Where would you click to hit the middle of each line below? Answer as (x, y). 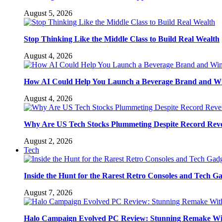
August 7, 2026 (48, 192)
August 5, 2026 (48, 13)
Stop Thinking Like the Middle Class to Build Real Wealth (122, 39)
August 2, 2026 (48, 141)
